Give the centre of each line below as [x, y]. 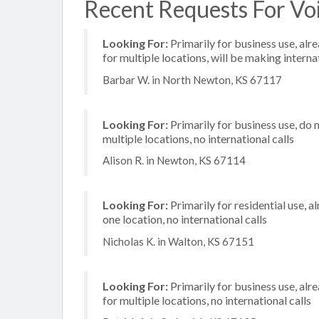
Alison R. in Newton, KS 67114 [174, 160]
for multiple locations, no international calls [207, 300]
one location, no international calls [185, 219]
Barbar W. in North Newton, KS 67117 [192, 79]
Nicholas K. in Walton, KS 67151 [178, 241]
